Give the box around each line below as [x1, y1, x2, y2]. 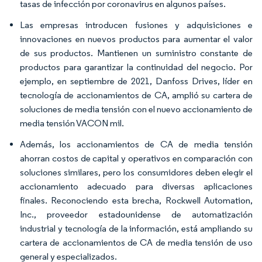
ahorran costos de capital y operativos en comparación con [20, 153, 253, 164]
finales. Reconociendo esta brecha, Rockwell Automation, [20, 195, 253, 206]
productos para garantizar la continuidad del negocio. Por [20, 61, 253, 73]
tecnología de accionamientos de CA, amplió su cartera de [20, 89, 253, 101]
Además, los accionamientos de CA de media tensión [20, 139, 253, 150]
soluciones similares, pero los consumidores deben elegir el [20, 167, 253, 178]
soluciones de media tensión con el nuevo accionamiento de [20, 104, 253, 115]
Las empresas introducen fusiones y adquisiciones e [20, 19, 253, 30]
